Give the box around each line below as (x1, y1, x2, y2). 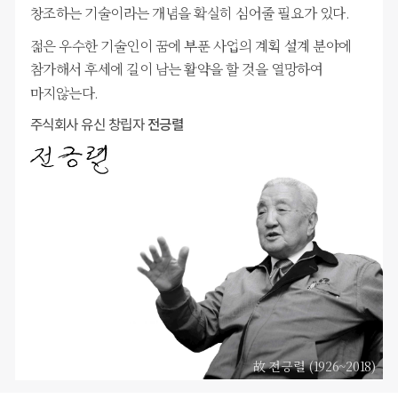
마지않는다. (29, 82, 99, 103)
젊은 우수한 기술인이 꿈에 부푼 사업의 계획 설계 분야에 (29, 35, 352, 56)
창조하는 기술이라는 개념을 (29, 3, 191, 23)
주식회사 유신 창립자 (29, 115, 147, 133)
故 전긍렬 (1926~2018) (253, 356, 376, 375)
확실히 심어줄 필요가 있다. (194, 3, 350, 23)
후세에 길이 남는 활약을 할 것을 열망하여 (84, 58, 323, 79)
